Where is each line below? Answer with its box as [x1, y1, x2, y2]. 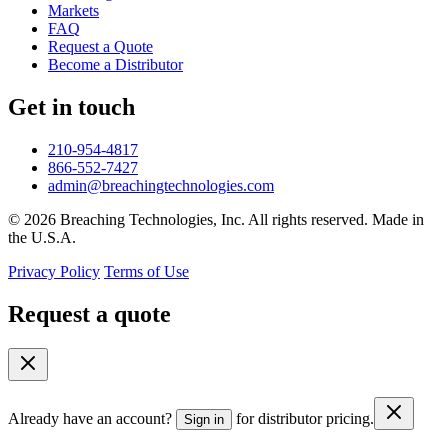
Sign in [184, 411, 224, 427]
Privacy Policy [8, 262, 100, 280]
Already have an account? [8, 409, 172, 427]
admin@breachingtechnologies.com [48, 176, 274, 194]
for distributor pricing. [236, 409, 374, 427]
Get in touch [8, 93, 135, 120]
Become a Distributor [48, 56, 183, 74]
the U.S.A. [8, 228, 76, 246]
